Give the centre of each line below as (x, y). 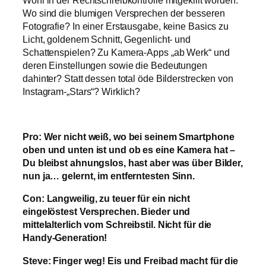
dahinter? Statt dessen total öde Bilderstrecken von (128, 78)
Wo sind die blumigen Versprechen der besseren (124, 13)
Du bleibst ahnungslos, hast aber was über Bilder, (133, 163)
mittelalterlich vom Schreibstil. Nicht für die (117, 225)
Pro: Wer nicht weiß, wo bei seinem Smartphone (129, 137)
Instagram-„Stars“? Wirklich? (82, 91)
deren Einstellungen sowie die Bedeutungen (115, 65)
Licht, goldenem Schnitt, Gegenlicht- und (107, 39)
